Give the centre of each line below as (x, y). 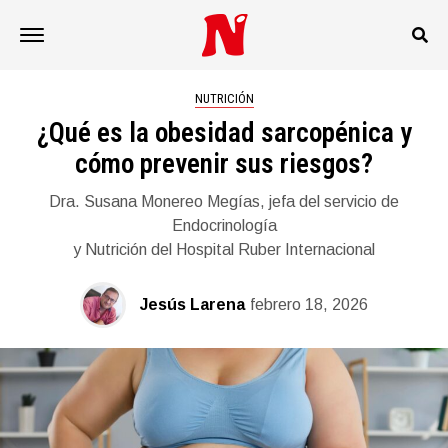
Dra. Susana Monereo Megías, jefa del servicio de (224, 201)
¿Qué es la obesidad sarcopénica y (224, 133)
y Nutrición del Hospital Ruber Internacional (224, 249)
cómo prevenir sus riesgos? (224, 164)
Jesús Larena (192, 304)
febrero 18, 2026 (309, 304)
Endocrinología (224, 225)
